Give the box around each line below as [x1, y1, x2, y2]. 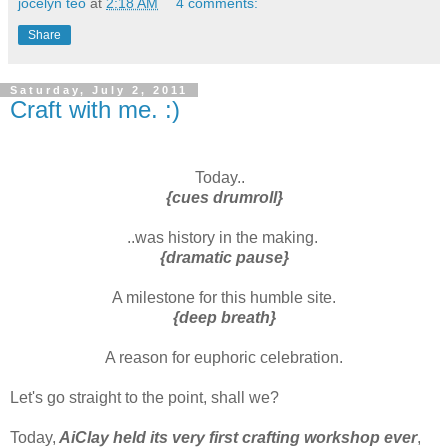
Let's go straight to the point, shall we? [10, 388, 279, 406]
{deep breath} [172, 308, 276, 326]
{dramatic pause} [159, 248, 289, 266]
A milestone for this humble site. [112, 288, 336, 306]
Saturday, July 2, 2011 [10, 83, 188, 96]
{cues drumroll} [165, 188, 283, 206]
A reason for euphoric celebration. [105, 348, 343, 366]
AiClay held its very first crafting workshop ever [56, 428, 417, 446]
